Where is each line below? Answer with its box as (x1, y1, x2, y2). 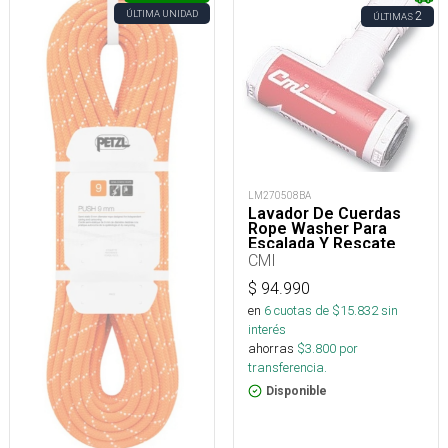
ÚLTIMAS (373, 10, 413, 24)
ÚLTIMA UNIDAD (126, 7, 198, 21)
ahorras (248, 340, 294, 358)
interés (248, 321, 286, 339)
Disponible (266, 384, 327, 399)
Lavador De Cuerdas (248, 204, 401, 224)
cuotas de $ (271, 302, 340, 320)
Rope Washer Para (248, 219, 387, 239)
